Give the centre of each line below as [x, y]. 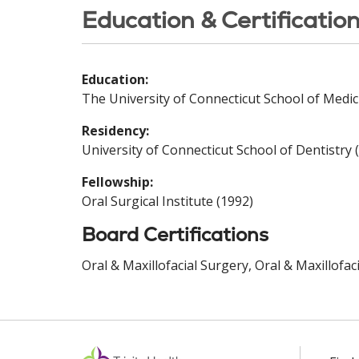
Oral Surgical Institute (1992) [167, 201]
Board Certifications [175, 234]
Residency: [115, 131]
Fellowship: [117, 182]
